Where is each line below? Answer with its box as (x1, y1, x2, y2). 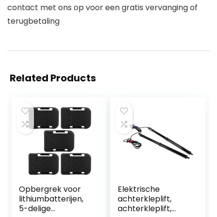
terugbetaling (7, 15, 60, 27)
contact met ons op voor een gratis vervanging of (7, 2, 198, 14)
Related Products (10, 71, 96, 85)
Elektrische (118, 184, 160, 195)
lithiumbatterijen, (19, 193, 84, 205)
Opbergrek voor (19, 184, 81, 195)
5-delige (19, 203, 51, 215)
